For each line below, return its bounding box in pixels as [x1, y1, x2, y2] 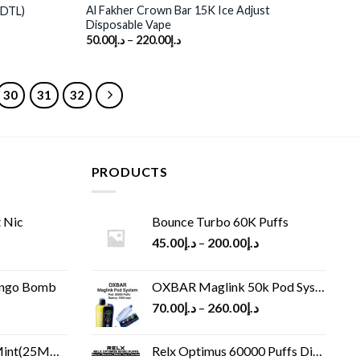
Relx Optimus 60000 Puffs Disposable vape [151, 342, 313, 358]
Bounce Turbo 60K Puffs [151, 213, 288, 229]
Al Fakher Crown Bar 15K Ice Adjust [85, 2, 270, 17]
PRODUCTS [91, 164, 168, 180]
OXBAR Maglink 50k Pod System [151, 278, 315, 294]
